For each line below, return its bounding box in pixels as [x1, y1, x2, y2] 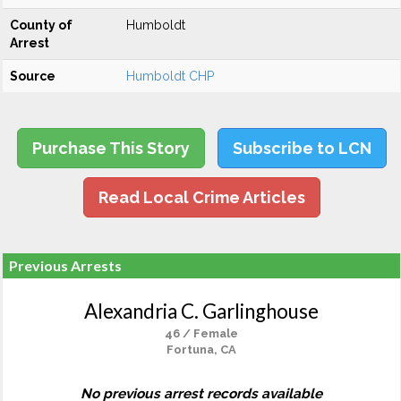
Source [10, 69, 55, 83]
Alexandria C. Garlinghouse [84, 299, 319, 323]
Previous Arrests [9, 257, 122, 274]
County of [10, 18, 73, 32]
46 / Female [165, 327, 238, 340]
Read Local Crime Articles [98, 188, 305, 207]
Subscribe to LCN [232, 139, 371, 158]
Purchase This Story [31, 139, 190, 158]
